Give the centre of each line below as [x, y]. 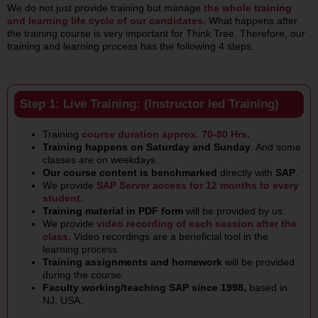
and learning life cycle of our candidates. [106, 20]
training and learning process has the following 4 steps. [130, 46]
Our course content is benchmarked [130, 173]
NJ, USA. [62, 301]
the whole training [247, 7]
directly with [246, 173]
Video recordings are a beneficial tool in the [169, 237]
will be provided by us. [234, 211]
